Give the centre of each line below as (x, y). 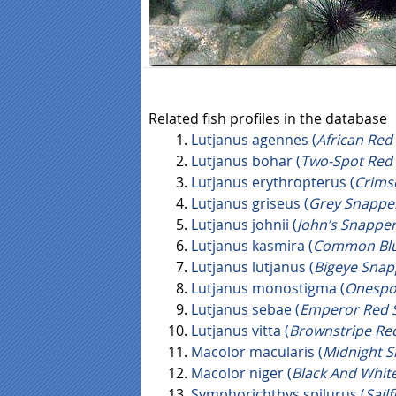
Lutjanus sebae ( (245, 310)
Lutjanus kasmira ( (252, 246)
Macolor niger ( (241, 373)
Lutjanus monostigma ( (268, 289)
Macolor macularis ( (257, 352)
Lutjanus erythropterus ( (273, 183)
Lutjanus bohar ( (246, 161)
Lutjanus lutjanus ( (252, 267)
